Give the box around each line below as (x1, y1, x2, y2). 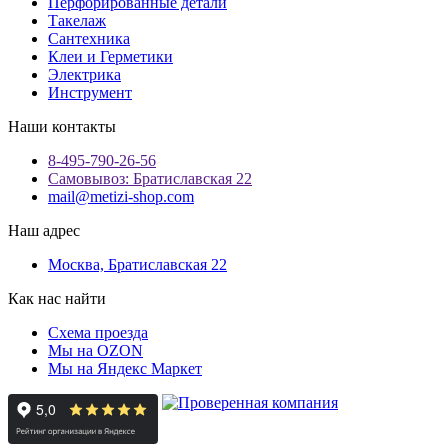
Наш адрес (8, 221, 80, 239)
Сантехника (48, 29, 130, 47)
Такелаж (48, 11, 106, 29)
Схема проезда (48, 323, 148, 341)
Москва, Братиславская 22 (48, 255, 227, 273)
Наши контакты (8, 117, 116, 135)
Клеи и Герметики (48, 47, 173, 65)
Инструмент (48, 83, 132, 101)
